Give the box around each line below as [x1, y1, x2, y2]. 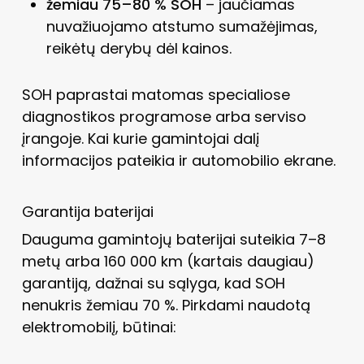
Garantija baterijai [21, 201, 154, 222]
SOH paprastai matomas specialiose [21, 84, 290, 105]
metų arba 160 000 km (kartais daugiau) [21, 250, 314, 271]
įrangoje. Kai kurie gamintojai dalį [21, 128, 259, 149]
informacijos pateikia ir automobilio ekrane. [21, 149, 336, 171]
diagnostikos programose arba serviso [21, 106, 306, 127]
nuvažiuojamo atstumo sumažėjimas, [45, 15, 318, 37]
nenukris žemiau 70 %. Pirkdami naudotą [21, 294, 310, 315]
